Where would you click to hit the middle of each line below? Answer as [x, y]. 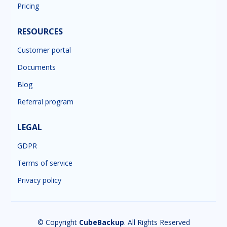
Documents [37, 67]
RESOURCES [40, 31]
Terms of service [45, 163]
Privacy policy [40, 180]
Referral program [46, 101]
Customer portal [44, 50]
